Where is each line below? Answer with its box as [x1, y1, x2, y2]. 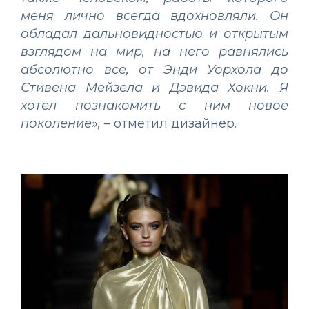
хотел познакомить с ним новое [21, 97, 288, 113]
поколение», [21, 115, 101, 131]
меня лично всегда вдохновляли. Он [21, 8, 288, 23]
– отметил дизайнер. [101, 115, 237, 131]
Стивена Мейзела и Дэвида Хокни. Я [21, 79, 288, 95]
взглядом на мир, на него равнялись [21, 43, 288, 59]
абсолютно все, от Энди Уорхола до [21, 61, 288, 77]
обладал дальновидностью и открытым [21, 26, 288, 41]
